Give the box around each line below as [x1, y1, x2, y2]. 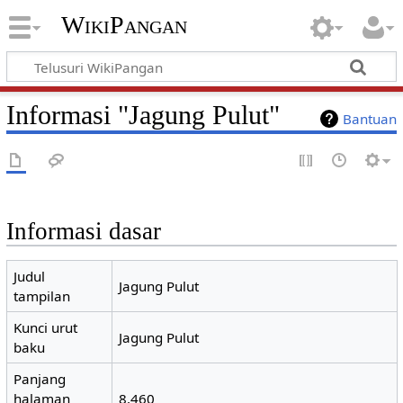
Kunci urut [13, 318, 78, 337]
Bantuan [343, 109, 398, 128]
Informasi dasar [5, 218, 161, 245]
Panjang [13, 370, 67, 389]
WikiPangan [60, 11, 187, 40]
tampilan [13, 287, 71, 306]
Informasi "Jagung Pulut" [5, 99, 280, 130]
